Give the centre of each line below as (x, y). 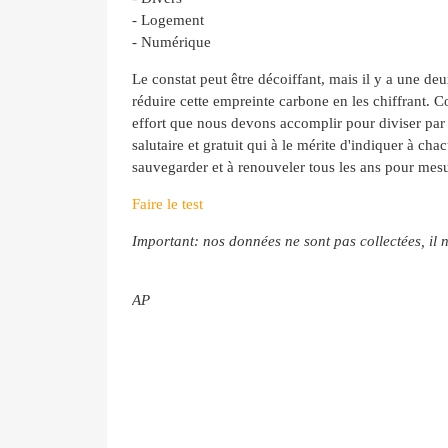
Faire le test (167, 204)
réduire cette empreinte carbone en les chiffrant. (283, 101)
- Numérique (171, 42)
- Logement (168, 20)
